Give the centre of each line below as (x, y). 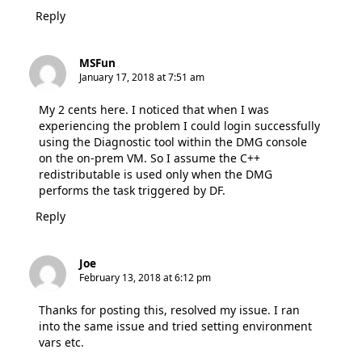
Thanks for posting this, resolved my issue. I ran (169, 309)
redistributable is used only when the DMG (156, 174)
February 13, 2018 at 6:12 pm (145, 277)
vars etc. (61, 342)
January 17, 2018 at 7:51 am (142, 77)
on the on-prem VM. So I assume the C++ (149, 158)
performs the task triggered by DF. (132, 190)
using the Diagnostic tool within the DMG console (173, 141)
